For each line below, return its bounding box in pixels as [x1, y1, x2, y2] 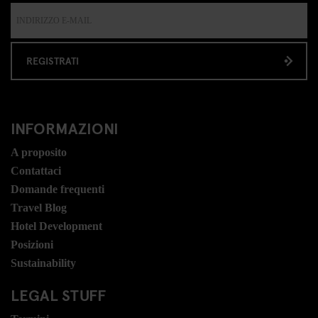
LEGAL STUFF [11, 284, 106, 306]
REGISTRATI [26, 54, 79, 68]
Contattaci [11, 165, 61, 177]
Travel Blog [11, 202, 67, 214]
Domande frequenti [11, 183, 104, 196]
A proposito [11, 146, 67, 159]
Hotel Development [11, 220, 102, 233]
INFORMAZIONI [11, 117, 119, 139]
